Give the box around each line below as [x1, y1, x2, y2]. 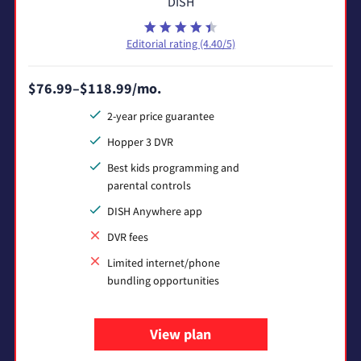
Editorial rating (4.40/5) [126, 35, 235, 51]
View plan [150, 324, 211, 343]
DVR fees [107, 229, 148, 244]
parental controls [107, 177, 191, 193]
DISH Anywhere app [107, 203, 202, 218]
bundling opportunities [107, 272, 219, 288]
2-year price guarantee [107, 108, 214, 123]
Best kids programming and [107, 160, 239, 175]
